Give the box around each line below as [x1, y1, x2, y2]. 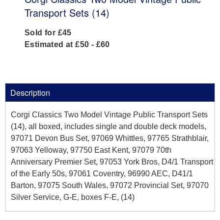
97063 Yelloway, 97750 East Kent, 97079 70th [11, 146, 171, 155]
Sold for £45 [25, 28, 72, 37]
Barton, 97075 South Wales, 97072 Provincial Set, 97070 [11, 181, 209, 190]
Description [10, 87, 50, 99]
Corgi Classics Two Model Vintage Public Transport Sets [11, 110, 208, 119]
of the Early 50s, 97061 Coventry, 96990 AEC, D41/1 [11, 169, 193, 178]
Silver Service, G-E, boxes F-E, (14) [11, 193, 135, 202]
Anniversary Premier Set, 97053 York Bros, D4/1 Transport [11, 158, 213, 166]
